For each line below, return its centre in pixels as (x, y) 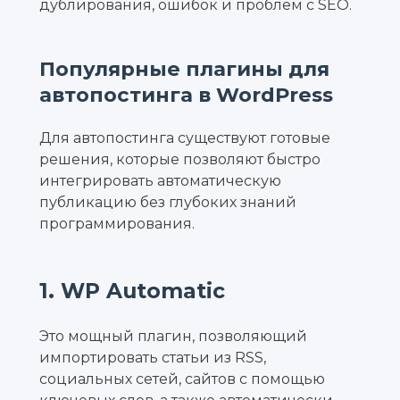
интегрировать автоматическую (160, 180)
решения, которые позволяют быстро (180, 159)
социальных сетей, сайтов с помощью (182, 379)
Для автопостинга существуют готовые (185, 137)
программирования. (117, 223)
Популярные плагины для (184, 68)
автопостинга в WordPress (186, 94)
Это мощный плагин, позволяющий (173, 337)
